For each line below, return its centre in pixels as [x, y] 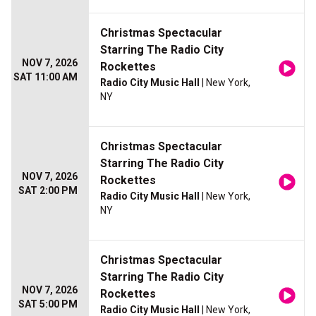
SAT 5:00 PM [48, 304]
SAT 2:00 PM [48, 191]
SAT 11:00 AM [45, 77]
